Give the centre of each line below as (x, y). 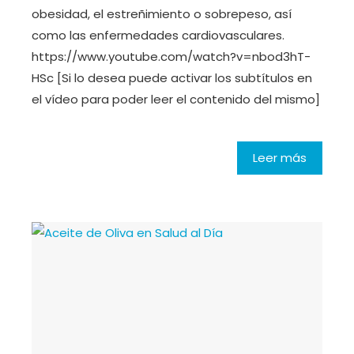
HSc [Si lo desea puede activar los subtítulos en (172, 77)
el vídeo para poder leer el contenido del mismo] (176, 99)
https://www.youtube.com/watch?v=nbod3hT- (171, 56)
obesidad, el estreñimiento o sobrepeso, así (162, 13)
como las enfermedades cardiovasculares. (158, 35)
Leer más (280, 157)
